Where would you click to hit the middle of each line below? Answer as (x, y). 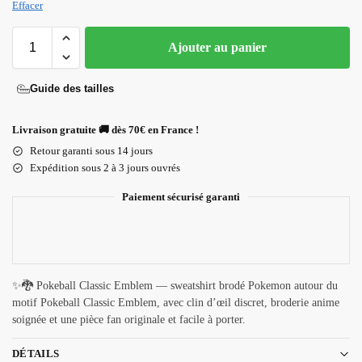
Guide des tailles (72, 89)
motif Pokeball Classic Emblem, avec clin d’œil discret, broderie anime (176, 302)
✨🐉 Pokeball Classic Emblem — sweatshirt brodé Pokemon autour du (175, 285)
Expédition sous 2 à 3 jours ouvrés (105, 167)
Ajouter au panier (217, 47)
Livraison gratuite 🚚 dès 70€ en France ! (105, 129)
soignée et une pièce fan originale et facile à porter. (129, 319)
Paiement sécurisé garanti (181, 196)
